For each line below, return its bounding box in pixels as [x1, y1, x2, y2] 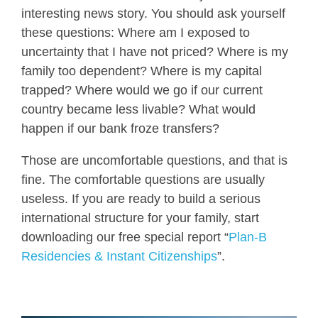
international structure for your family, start [21, 210, 259, 225]
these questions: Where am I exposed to [21, 25, 250, 40]
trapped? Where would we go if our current [21, 82, 263, 97]
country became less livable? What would [21, 102, 256, 116]
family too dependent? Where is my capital [21, 63, 262, 78]
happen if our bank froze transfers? [21, 121, 219, 136]
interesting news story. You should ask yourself [21, 6, 285, 21]
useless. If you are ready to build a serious [21, 191, 261, 206]
